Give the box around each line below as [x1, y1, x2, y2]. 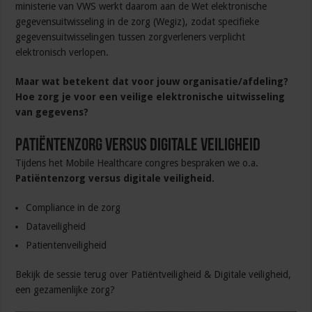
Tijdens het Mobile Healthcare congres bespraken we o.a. [15, 157, 259, 169]
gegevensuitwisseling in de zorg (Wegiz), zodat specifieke [15, 16, 260, 28]
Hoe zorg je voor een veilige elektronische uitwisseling [15, 91, 286, 103]
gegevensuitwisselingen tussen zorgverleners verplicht [15, 31, 246, 43]
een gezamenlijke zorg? [15, 284, 116, 296]
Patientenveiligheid [26, 240, 107, 251]
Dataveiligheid [26, 221, 86, 233]
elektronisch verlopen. [15, 47, 109, 58]
